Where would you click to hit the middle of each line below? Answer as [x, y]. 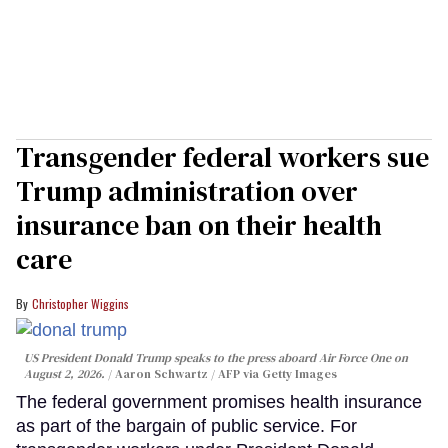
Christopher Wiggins [80, 304]
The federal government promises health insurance [219, 401]
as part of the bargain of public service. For [186, 425]
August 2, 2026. [66, 373]
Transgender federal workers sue [222, 157]
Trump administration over [187, 191]
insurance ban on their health [199, 225]
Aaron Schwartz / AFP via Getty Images [226, 373]
